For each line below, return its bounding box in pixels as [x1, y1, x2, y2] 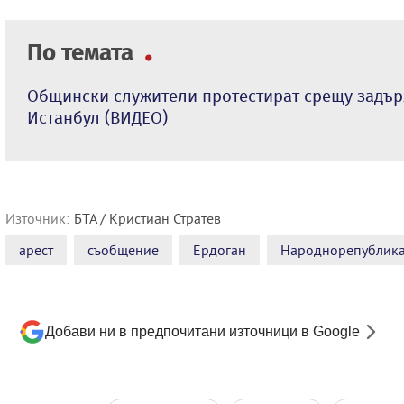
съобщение [87, 240, 159, 259]
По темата [27, 38, 139, 67]
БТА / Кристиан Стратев [74, 208, 221, 227]
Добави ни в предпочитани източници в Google [45, 323, 360, 339]
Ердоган [193, 240, 246, 259]
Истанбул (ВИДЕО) [27, 106, 168, 128]
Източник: [5, 208, 69, 227]
